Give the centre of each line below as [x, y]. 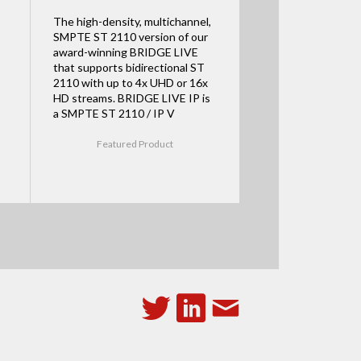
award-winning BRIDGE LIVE [125, 52]
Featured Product [135, 143]
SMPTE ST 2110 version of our [130, 36]
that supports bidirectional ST [129, 67]
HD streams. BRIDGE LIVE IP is [131, 98]
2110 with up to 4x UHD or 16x [130, 82]
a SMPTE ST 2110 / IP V [114, 113]
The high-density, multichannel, [132, 21]
